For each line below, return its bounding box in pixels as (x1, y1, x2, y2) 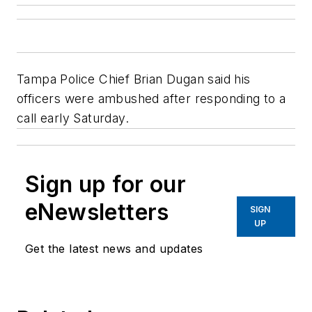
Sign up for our (25, 171, 186, 198)
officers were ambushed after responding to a (17, 91, 286, 107)
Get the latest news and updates (25, 242, 203, 256)
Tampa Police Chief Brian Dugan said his (17, 72, 251, 87)
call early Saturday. (17, 111, 129, 126)
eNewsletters (25, 198, 169, 226)
